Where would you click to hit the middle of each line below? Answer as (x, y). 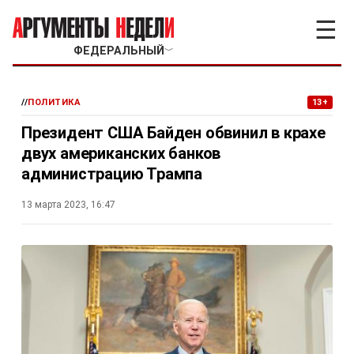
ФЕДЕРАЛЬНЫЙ (119, 51)
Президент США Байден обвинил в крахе (173, 133)
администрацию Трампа (112, 174)
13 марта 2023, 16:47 (68, 205)
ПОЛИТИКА (55, 102)
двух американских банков (121, 153)
